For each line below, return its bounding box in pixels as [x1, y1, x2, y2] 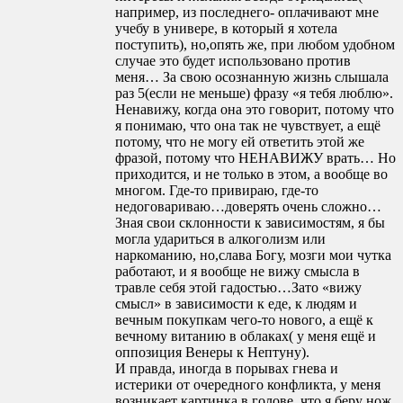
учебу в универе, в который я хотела [115, 21, 337, 37]
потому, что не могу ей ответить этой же [115, 134, 364, 150]
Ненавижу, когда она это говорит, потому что [115, 102, 394, 118]
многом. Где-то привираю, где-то [115, 183, 318, 199]
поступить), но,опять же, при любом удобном [115, 37, 395, 53]
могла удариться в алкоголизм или [115, 231, 326, 247]
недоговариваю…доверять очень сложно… [115, 199, 381, 215]
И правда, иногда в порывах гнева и [115, 361, 338, 377]
